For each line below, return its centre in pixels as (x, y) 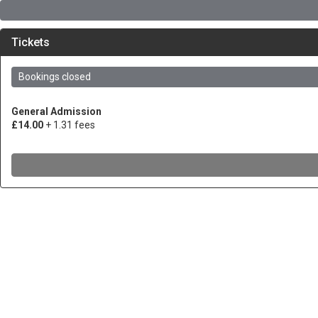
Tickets (31, 42)
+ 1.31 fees (70, 125)
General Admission (56, 111)
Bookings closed (55, 77)
